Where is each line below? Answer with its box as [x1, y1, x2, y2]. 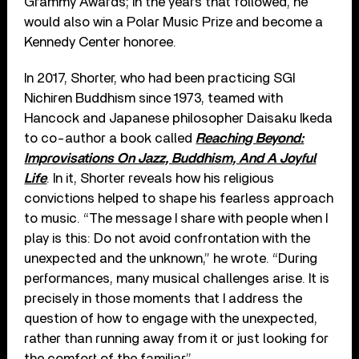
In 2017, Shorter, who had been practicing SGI [24, 71, 296, 85]
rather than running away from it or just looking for [24, 331, 329, 345]
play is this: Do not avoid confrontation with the [24, 231, 311, 245]
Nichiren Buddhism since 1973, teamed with [24, 91, 284, 105]
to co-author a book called [24, 131, 196, 145]
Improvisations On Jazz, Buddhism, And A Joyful [24, 151, 317, 165]
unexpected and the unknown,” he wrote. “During [24, 251, 318, 265]
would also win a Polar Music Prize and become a [24, 14, 324, 29]
